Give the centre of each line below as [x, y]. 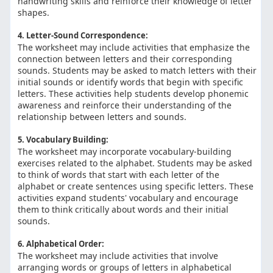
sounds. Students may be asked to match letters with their [137, 71]
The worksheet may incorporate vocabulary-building [125, 152]
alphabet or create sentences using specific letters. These [136, 186]
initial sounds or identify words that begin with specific [131, 82]
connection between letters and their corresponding [125, 59]
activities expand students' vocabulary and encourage [128, 198]
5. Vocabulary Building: [63, 140]
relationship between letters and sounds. [102, 117]
